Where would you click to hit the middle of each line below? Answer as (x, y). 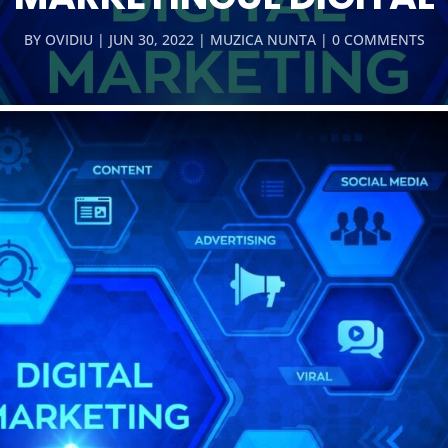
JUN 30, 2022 (151, 39)
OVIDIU (68, 39)
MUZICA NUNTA (262, 39)
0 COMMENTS (378, 39)
